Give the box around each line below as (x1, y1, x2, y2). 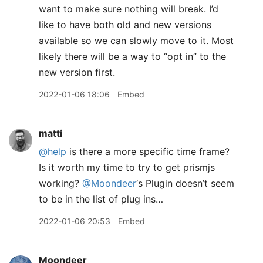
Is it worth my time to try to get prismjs (39, 161, 215, 173)
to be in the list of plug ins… (39, 193, 163, 205)
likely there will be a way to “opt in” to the (39, 50, 226, 62)
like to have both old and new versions (39, 19, 211, 31)
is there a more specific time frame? (66, 146, 230, 157)
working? (39, 177, 82, 189)
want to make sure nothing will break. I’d (39, 3, 218, 15)
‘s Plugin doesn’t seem (136, 177, 234, 189)
